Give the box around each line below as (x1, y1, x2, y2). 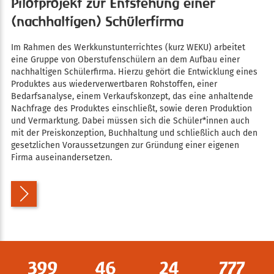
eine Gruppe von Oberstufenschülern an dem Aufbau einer (10, 54, 240, 65)
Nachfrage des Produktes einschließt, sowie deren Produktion (10, 103, 252, 114)
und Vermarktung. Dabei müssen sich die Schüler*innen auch (10, 115, 250, 126)
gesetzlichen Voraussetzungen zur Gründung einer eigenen (10, 139, 239, 150)
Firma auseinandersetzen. (10, 152, 112, 163)
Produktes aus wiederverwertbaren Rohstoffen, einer (10, 78, 217, 89)
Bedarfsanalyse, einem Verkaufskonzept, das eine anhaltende (10, 91, 253, 102)
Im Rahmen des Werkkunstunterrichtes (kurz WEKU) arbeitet (10, 42, 245, 53)
